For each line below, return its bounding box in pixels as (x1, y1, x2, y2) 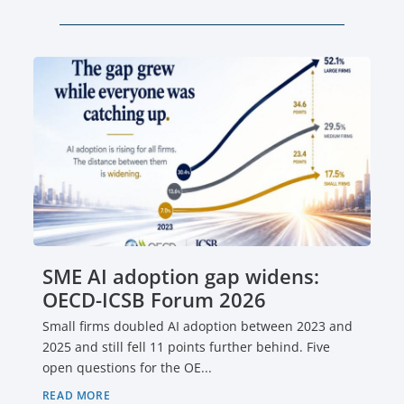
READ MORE (41, 335, 111, 351)
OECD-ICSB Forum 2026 (41, 233, 266, 261)
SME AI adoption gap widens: (41, 209, 319, 237)
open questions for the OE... (41, 306, 212, 324)
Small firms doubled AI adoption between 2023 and (41, 264, 353, 282)
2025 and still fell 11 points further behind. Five (41, 285, 330, 303)
